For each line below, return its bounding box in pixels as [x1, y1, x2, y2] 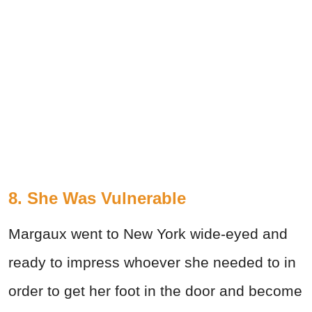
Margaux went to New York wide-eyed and [8, 225, 288, 242]
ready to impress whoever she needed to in [8, 253, 296, 270]
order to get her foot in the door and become [8, 282, 302, 299]
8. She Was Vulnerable [8, 188, 186, 208]
